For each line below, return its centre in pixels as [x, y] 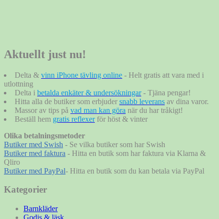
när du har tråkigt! [154, 110]
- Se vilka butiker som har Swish [114, 144]
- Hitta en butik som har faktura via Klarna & [136, 153]
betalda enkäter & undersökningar [89, 92]
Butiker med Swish [33, 144]
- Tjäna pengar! [167, 92]
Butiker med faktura [35, 153]
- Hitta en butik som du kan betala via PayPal [135, 171]
